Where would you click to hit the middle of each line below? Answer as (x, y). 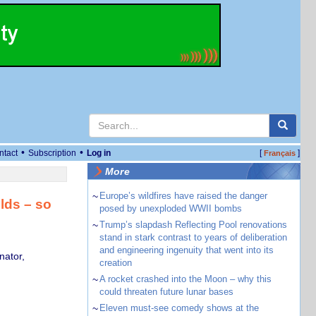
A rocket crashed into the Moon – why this (185, 279)
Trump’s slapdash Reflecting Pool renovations (193, 225)
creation (115, 263)
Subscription (52, 153)
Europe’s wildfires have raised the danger (183, 196)
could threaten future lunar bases (166, 292)
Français (279, 153)
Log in (99, 153)
